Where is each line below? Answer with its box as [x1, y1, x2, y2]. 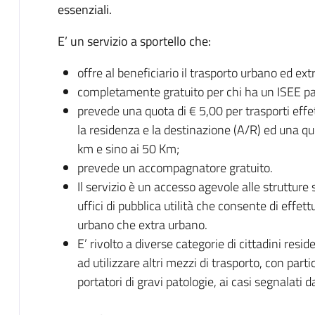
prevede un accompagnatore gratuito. [77, 157, 273, 177]
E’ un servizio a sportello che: [57, 31, 211, 51]
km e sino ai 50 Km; [77, 139, 179, 158]
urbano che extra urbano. [77, 214, 207, 234]
